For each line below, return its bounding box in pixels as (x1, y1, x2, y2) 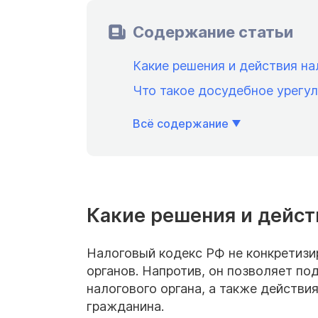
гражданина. (87, 299, 164, 314)
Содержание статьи (133, 22, 293, 41)
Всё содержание (133, 116, 229, 131)
